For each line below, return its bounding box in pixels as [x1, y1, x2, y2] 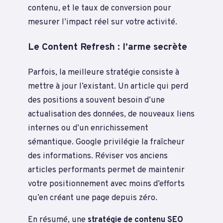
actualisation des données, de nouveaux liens [28, 109, 195, 119]
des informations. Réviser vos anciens [28, 150, 168, 161]
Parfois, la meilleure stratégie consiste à [28, 67, 179, 78]
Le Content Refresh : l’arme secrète [28, 41, 187, 53]
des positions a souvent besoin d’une [28, 95, 165, 106]
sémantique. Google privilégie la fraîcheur [28, 136, 185, 147]
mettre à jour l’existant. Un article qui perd [28, 81, 188, 92]
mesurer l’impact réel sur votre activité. [28, 17, 177, 28]
